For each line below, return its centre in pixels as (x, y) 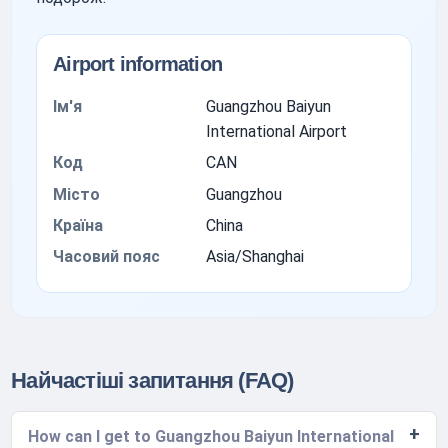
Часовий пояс (107, 257)
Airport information (137, 63)
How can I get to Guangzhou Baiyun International (211, 436)
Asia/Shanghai (254, 257)
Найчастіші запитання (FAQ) (152, 380)
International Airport (276, 131)
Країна (78, 225)
